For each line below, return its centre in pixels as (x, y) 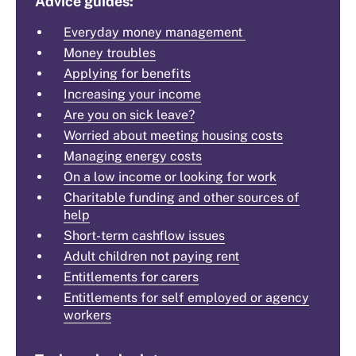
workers (87, 315)
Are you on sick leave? (129, 115)
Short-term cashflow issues (144, 236)
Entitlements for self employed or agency (186, 298)
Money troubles (110, 53)
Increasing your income (132, 95)
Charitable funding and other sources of (182, 198)
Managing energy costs (133, 157)
